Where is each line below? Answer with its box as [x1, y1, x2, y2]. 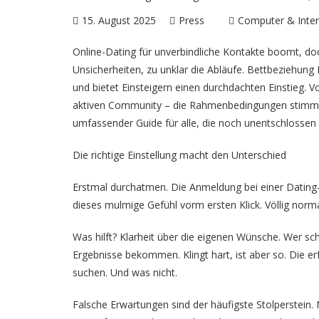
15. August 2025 [82, 14, 156, 27]
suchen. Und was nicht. [73, 266, 177, 279]
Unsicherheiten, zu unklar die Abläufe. [73, 63, 247, 76]
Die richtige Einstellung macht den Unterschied [73, 148, 286, 162]
